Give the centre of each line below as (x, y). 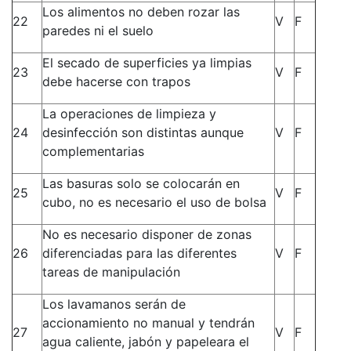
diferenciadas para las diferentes (139, 253)
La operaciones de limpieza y (129, 113)
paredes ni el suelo (98, 30)
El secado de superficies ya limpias (147, 62)
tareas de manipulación (111, 271)
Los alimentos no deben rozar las (141, 11)
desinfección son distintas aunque (143, 132)
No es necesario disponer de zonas (147, 234)
